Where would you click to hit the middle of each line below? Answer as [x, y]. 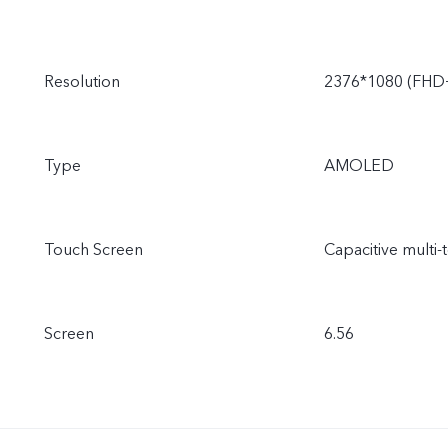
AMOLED [359, 166]
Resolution [82, 82]
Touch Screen [93, 250]
